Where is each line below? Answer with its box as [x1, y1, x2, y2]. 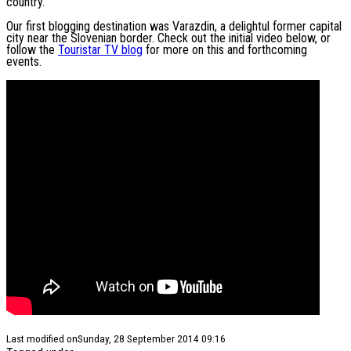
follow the [6, 42, 58, 58]
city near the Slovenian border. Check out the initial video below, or [6, 31, 331, 46]
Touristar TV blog [58, 42, 143, 58]
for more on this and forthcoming [143, 42, 307, 58]
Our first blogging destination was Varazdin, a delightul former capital [6, 19, 342, 34]
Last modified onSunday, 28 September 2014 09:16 [6, 333, 226, 346]
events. [6, 54, 45, 70]
